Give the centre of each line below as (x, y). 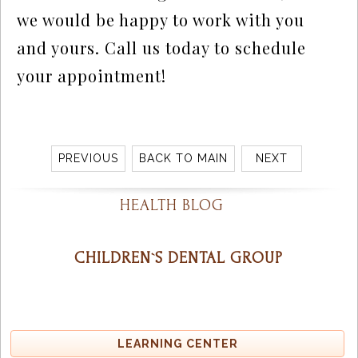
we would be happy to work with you (161, 20)
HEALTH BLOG (172, 205)
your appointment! (92, 76)
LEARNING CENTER (177, 344)
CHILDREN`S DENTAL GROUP (179, 258)
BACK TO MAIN (184, 158)
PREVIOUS (89, 158)
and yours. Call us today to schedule (162, 48)
